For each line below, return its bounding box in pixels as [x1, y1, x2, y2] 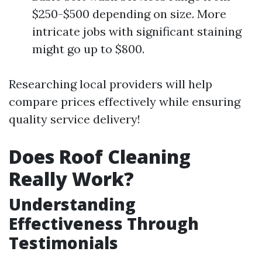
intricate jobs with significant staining [32, 24, 242, 39]
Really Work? [9, 166, 134, 191]
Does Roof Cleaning [9, 144, 191, 169]
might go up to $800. [32, 42, 144, 56]
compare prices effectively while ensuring [9, 94, 240, 109]
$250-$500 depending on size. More [32, 6, 226, 21]
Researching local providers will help [9, 77, 212, 91]
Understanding [9, 193, 136, 215]
